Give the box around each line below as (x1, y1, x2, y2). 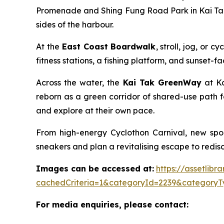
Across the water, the (36, 77, 123, 88)
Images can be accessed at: (36, 163, 154, 174)
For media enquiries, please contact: (36, 199, 188, 210)
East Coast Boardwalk (61, 41, 156, 52)
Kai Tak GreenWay (122, 77, 201, 88)
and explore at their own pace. (36, 105, 154, 116)
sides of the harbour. (36, 19, 113, 30)
